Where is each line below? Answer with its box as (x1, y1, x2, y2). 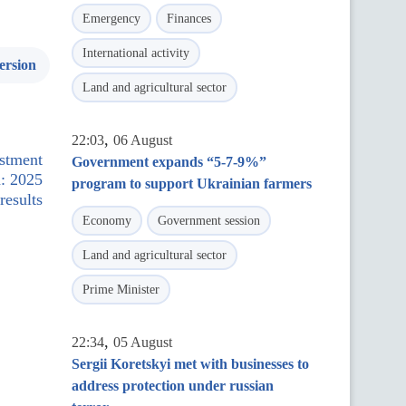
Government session (158, 214, 260, 227)
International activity (82, 46, 189, 60)
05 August (113, 334, 172, 350)
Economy (82, 214, 131, 227)
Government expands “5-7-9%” (72, 154, 266, 169)
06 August (113, 132, 172, 148)
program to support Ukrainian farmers (72, 176, 312, 191)
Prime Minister (82, 283, 159, 296)
